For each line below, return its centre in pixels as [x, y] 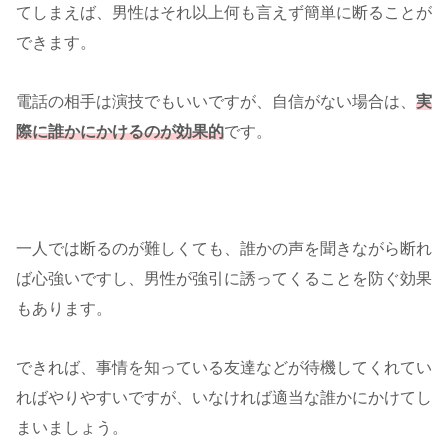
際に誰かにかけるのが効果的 [120, 131]
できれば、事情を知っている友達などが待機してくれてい [224, 368]
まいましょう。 [72, 428]
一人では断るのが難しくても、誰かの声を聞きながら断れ [224, 249]
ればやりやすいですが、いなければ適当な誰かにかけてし [224, 398]
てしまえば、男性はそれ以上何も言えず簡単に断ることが [224, 12]
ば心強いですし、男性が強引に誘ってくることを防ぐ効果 [224, 279]
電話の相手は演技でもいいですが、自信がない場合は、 [216, 101]
